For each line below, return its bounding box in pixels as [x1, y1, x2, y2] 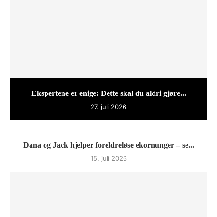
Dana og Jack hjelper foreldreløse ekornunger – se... [23, 141, 194, 150]
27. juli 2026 [91, 103, 126, 111]
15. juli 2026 [90, 155, 127, 163]
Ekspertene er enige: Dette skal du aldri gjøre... [31, 89, 186, 98]
